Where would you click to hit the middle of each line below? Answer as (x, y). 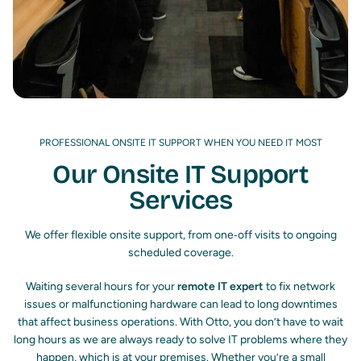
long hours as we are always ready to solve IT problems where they (180, 340)
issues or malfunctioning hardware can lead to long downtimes (180, 305)
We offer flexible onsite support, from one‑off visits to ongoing (180, 235)
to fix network (299, 287)
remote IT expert (220, 287)
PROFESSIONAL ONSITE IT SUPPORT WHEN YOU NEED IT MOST (180, 143)
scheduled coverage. (180, 253)
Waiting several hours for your (102, 287)
